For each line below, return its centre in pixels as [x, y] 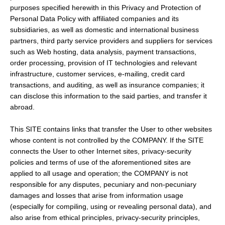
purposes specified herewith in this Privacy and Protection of [105, 8]
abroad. [23, 107]
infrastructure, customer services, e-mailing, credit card [97, 74]
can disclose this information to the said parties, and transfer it [108, 96]
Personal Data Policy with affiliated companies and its [94, 19]
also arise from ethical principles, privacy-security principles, [105, 218]
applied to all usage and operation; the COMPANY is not [99, 174]
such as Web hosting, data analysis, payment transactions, [103, 52]
